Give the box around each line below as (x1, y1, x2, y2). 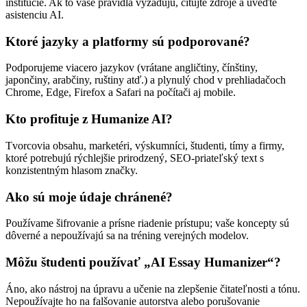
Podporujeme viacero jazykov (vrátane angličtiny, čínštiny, (5, 62, 258, 74)
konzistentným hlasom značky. (5, 164, 138, 176)
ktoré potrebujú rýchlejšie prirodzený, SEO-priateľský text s (5, 151, 264, 164)
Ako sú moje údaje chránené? (5, 189, 173, 204)
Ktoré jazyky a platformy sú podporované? (5, 34, 250, 49)
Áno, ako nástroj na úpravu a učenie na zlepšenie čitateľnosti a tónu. (5, 282, 300, 295)
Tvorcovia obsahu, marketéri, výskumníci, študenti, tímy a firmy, (5, 139, 284, 151)
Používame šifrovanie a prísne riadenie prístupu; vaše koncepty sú (5, 217, 289, 230)
